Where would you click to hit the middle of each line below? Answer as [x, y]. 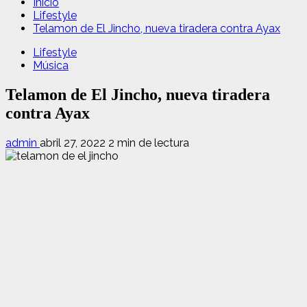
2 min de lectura [149, 143]
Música [51, 65]
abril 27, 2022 [74, 143]
